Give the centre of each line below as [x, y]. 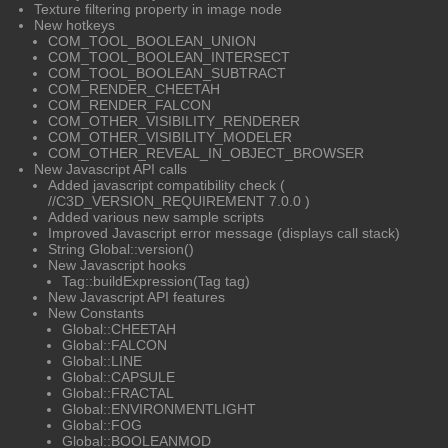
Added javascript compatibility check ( [166, 184]
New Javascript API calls [110, 168]
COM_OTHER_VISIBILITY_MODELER [170, 136]
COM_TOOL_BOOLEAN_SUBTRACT [167, 72]
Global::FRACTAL [118, 392]
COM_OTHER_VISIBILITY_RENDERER [174, 120]
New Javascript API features [136, 296]
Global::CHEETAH [119, 328]
